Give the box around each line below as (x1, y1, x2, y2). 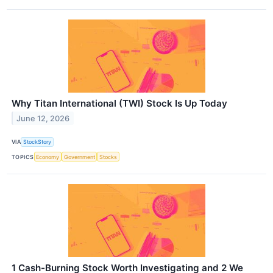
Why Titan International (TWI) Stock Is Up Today (12, 97, 227, 109)
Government (63, 153, 95, 160)
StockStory (23, 138, 52, 146)
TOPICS (12, 153, 34, 160)
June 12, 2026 (16, 113, 70, 123)
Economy (36, 153, 60, 160)
